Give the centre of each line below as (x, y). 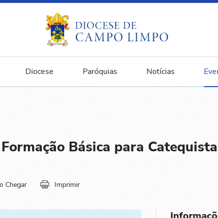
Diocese (39, 72)
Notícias (160, 72)
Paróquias (100, 72)
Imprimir (67, 184)
